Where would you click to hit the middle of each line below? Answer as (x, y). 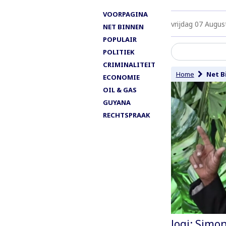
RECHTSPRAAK (126, 115)
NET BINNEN (123, 26)
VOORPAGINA (125, 14)
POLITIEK (119, 52)
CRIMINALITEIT (129, 64)
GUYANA (117, 102)
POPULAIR (120, 39)
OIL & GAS (120, 90)
